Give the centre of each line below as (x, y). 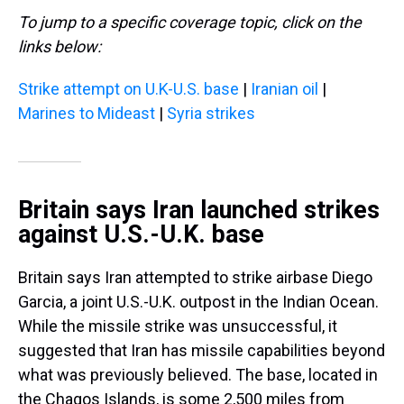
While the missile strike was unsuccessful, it (178, 326)
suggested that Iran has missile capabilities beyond (202, 350)
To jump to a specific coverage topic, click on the (190, 22)
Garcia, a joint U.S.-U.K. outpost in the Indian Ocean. (198, 302)
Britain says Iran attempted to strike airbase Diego (195, 277)
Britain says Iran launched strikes (199, 210)
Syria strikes (211, 113)
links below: (60, 46)
